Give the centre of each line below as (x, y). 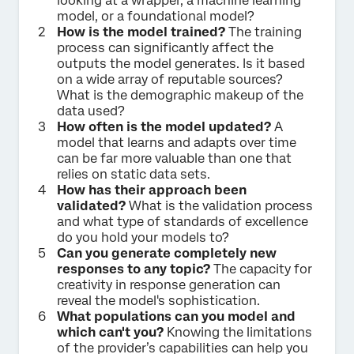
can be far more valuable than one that (174, 158)
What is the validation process (219, 205)
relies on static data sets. (134, 174)
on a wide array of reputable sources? (170, 79)
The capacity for (261, 269)
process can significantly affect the (165, 47)
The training (264, 32)
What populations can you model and (176, 316)
